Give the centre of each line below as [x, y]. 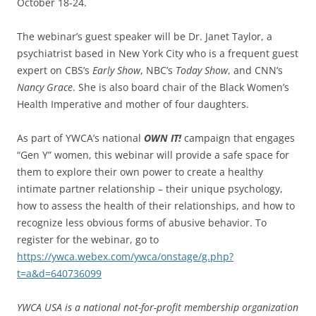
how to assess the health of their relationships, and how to [156, 205]
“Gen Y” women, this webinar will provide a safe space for [153, 154]
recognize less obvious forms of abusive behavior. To [142, 222]
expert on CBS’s [55, 70]
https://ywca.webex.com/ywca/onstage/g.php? [125, 256]
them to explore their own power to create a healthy [140, 171]
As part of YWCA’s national [80, 138]
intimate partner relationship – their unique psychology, [150, 188]
